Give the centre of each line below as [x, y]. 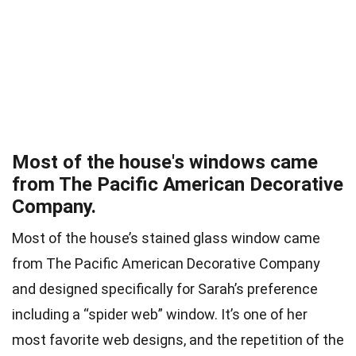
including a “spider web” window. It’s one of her [160, 315]
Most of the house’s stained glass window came [166, 238]
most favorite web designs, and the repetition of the [178, 340]
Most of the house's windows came [165, 163]
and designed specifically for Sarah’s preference [165, 289]
